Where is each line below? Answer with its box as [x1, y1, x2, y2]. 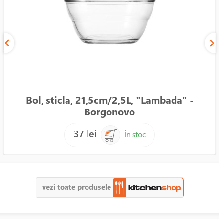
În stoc [124, 129, 146, 140]
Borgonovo [84, 105, 135, 118]
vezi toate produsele [42, 181, 113, 192]
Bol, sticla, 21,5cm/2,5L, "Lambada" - [25, 93, 194, 107]
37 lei [73, 127, 97, 140]
